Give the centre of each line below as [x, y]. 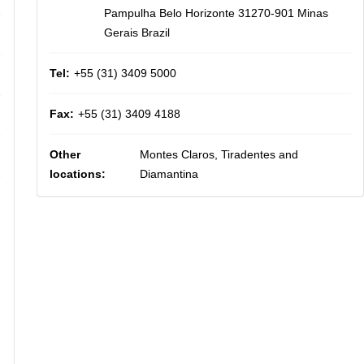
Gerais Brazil [136, 32]
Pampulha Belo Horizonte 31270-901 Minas [216, 13]
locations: [77, 174]
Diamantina [169, 174]
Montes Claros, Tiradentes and [219, 154]
